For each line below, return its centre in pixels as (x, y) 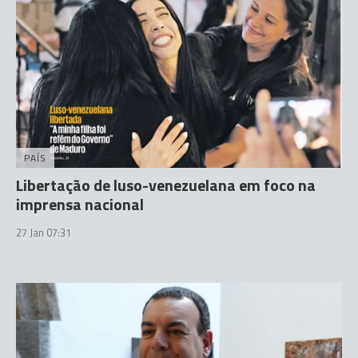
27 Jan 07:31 (44, 233)
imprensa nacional (80, 204)
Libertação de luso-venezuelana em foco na (166, 185)
